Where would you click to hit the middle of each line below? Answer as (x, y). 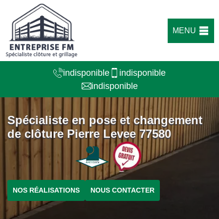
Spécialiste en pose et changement (105, 120)
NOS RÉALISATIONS (46, 190)
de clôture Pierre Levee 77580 (89, 134)
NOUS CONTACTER (122, 190)
